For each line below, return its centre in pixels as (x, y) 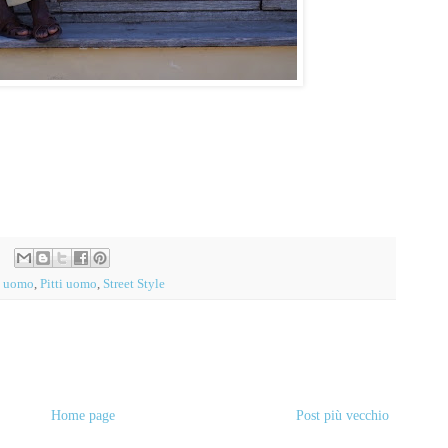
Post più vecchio (342, 416)
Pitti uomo (68, 284)
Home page (82, 416)
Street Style (134, 284)
